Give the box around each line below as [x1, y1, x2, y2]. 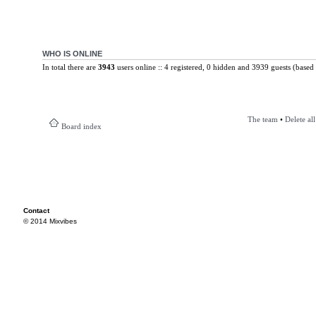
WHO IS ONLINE [42, 49, 102, 58]
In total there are [42, 62, 98, 71]
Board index [61, 122, 102, 130]
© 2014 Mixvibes [23, 217, 77, 225]
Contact [23, 207, 49, 214]
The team [247, 115, 278, 123]
